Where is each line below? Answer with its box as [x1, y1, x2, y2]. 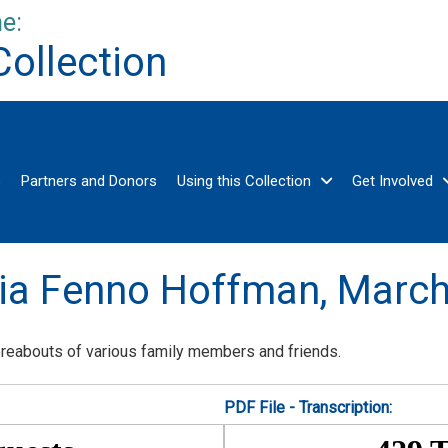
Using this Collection [176, 172, 311, 191]
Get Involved [351, 172, 433, 191]
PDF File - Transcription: [224, 397, 392, 417]
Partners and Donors [20, 172, 157, 191]
